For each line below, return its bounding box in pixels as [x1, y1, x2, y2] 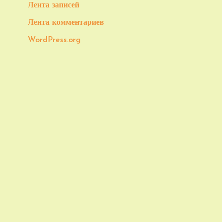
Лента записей [28, 1, 79, 9]
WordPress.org [28, 36, 81, 44]
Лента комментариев [28, 19, 104, 27]
